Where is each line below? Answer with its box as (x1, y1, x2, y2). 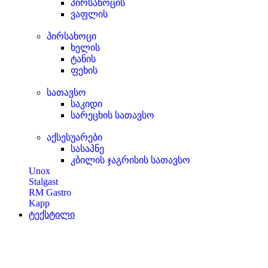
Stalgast (29, 176, 58, 187)
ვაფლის (71, 9, 108, 19)
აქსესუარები (47, 132, 102, 142)
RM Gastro (29, 187, 71, 197)
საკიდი (71, 99, 102, 109)
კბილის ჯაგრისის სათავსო (71, 155, 190, 165)
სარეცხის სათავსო (71, 110, 154, 120)
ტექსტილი (29, 209, 75, 220)
